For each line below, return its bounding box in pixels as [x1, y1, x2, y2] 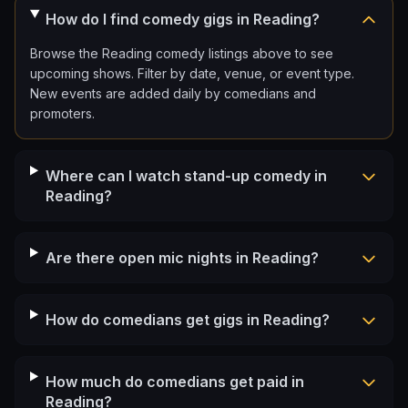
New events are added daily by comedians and [30, 86, 316, 101]
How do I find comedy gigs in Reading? [45, 10, 320, 28]
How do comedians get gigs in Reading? [45, 311, 330, 329]
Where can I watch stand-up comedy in [45, 167, 327, 185]
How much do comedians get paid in [45, 372, 304, 391]
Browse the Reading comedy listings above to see [30, 46, 333, 61]
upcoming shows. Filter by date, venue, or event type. [30, 66, 354, 81]
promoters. [30, 106, 95, 121]
